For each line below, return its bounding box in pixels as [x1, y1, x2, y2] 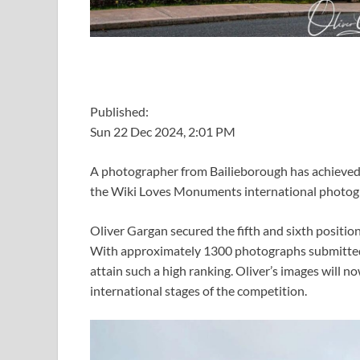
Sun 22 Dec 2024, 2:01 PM [90, 123, 235, 139]
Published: [90, 103, 149, 119]
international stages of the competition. [90, 282, 307, 298]
